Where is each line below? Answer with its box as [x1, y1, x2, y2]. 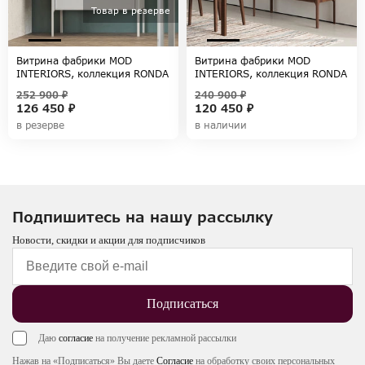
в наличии [195, 119, 247, 131]
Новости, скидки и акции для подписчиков [12, 234, 205, 246]
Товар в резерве [91, 4, 170, 15]
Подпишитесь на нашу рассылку [12, 208, 273, 226]
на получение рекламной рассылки [93, 332, 236, 344]
